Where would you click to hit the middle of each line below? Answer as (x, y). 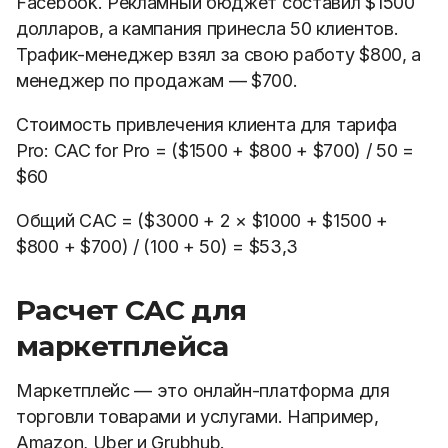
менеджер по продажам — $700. (157, 80)
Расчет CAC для (131, 310)
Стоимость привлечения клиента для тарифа (207, 124)
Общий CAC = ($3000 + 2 (126, 220)
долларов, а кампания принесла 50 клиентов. (207, 28)
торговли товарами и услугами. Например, (197, 416)
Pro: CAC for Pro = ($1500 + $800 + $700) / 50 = (215, 150)
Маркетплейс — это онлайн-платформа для (203, 390)
